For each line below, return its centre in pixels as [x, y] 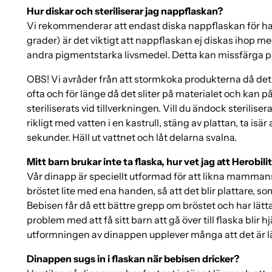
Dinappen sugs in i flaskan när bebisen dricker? [133, 258]
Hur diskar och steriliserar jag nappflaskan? [125, 11]
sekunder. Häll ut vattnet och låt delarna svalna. [132, 137]
